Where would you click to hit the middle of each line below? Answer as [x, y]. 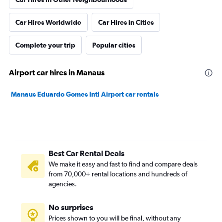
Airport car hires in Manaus [57, 72]
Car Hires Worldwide [48, 22]
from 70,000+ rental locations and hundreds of [118, 174]
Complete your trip [45, 45]
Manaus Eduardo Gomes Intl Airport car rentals [85, 94]
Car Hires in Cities [126, 22]
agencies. [63, 184]
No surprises [71, 207]
